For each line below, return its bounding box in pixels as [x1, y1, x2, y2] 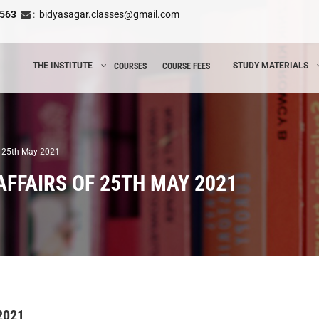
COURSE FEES [162, 61, 210, 71]
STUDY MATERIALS [233, 61, 308, 70]
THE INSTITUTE [33, 61, 93, 70]
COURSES [114, 61, 147, 71]
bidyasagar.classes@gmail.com [39, 9, 179, 20]
